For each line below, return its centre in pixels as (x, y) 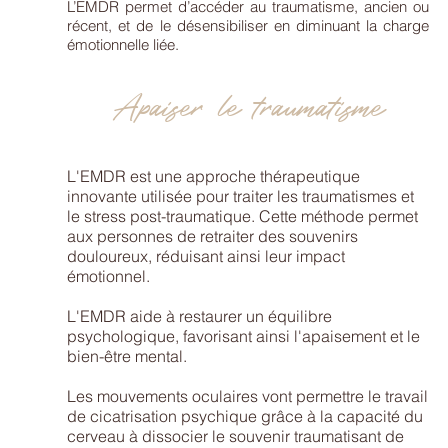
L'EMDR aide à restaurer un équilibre (200, 316)
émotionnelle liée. (123, 44)
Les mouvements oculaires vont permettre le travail (248, 396)
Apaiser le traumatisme (248, 104)
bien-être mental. (127, 356)
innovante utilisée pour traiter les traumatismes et (241, 196)
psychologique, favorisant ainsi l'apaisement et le (244, 336)
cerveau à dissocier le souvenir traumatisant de (236, 436)
